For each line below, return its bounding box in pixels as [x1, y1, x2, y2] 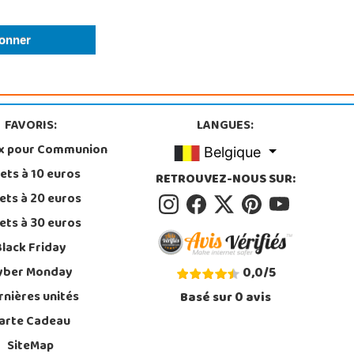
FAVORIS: [4, 113, 57, 139]
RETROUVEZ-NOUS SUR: [155, 167, 296, 193]
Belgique [200, 143, 265, 160]
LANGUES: [197, 113, 254, 139]
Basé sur [179, 285, 235, 311]
